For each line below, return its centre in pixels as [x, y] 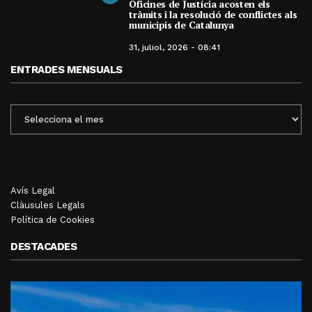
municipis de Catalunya [181, 25]
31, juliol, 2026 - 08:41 [175, 48]
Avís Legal [33, 191]
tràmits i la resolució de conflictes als [213, 15]
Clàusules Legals [48, 205]
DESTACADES [44, 247]
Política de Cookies [53, 220]
